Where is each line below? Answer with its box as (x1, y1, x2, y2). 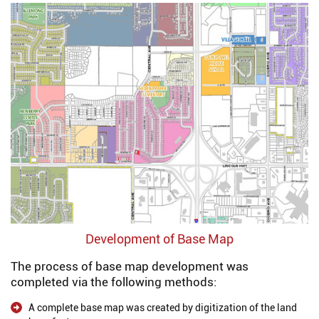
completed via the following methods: (11, 275, 216, 289)
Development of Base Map (85, 231, 234, 246)
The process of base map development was (11, 259, 249, 273)
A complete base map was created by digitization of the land (28, 302, 297, 313)
